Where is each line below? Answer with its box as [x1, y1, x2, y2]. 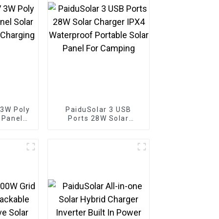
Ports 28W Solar [68, 114, 129, 122]
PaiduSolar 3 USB [66, 105, 131, 113]
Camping [82, 149, 115, 157]
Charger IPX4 [73, 123, 124, 131]
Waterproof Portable [59, 131, 138, 140]
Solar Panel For [69, 140, 128, 149]
